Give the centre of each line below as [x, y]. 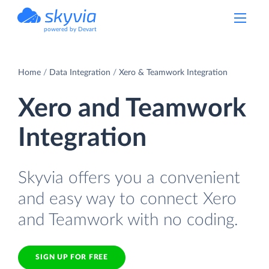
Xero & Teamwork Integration [173, 72]
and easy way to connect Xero [127, 199]
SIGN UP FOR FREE [72, 257]
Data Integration [80, 72]
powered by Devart [70, 29]
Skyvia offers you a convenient [129, 178]
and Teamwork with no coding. [128, 220]
